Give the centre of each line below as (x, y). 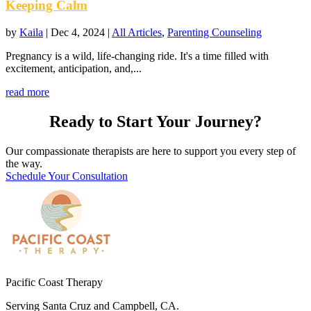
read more (27, 92)
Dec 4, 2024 (78, 33)
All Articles (137, 33)
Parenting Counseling (215, 33)
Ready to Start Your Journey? (155, 121)
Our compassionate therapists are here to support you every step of (151, 151)
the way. (24, 163)
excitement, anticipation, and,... (74, 69)
